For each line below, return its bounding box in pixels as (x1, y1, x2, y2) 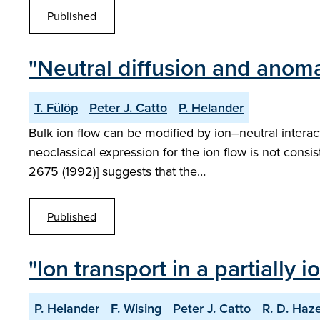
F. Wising (111, 299, 161, 317)
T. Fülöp (34, 99, 78, 116)
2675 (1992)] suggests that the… (29, 162, 206, 180)
